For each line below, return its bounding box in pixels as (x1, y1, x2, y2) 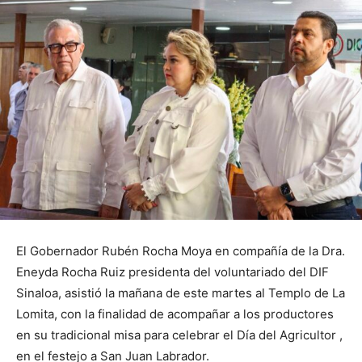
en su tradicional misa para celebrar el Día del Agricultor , (16, 326, 343, 343)
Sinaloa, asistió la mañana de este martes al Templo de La (16, 284, 345, 301)
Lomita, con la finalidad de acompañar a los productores (16, 305, 334, 322)
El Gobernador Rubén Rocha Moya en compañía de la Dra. (16, 242, 345, 259)
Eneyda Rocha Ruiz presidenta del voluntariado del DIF (16, 263, 329, 280)
